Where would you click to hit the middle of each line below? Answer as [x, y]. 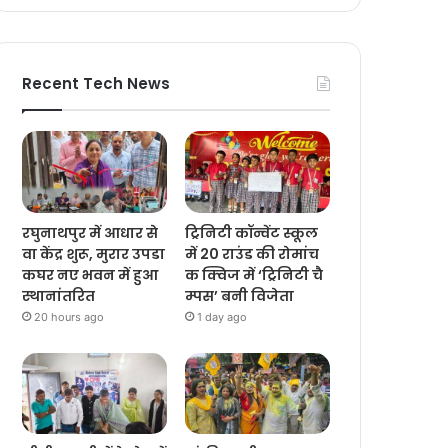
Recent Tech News [96, 83]
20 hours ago [69, 316]
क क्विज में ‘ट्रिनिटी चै [254, 274]
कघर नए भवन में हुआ [92, 274]
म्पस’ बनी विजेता [240, 295]
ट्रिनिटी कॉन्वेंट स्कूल [253, 232]
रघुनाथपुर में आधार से [90, 232]
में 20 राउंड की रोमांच [252, 253]
